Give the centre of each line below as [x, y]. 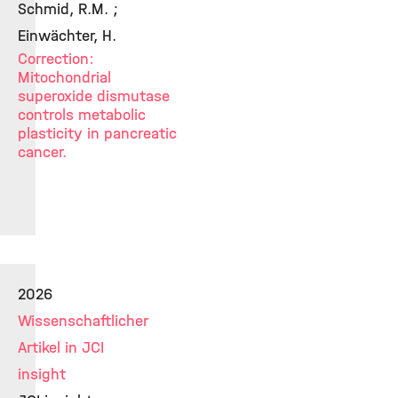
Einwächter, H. [67, 36]
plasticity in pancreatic [97, 133]
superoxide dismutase [94, 96]
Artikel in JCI [61, 347]
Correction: [56, 59]
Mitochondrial [64, 77]
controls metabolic [82, 115]
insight [42, 374]
